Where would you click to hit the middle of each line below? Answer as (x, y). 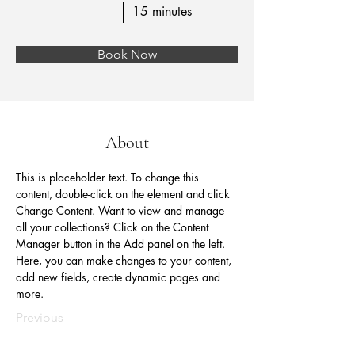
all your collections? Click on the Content (114, 227)
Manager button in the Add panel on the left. (122, 244)
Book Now (127, 54)
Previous (40, 317)
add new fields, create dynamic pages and (120, 277)
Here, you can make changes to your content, (125, 260)
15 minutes (162, 11)
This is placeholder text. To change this (109, 177)
